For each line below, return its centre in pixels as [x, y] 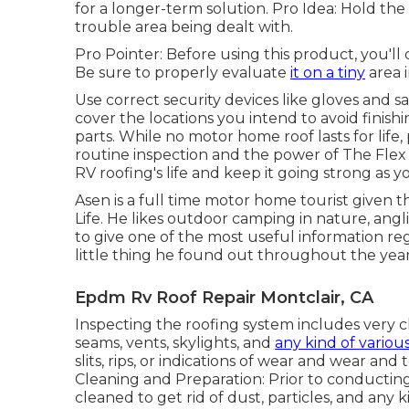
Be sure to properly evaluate [183, 72]
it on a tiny [328, 72]
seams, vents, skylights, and [175, 342]
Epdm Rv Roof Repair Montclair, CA [224, 297]
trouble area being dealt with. [184, 26]
